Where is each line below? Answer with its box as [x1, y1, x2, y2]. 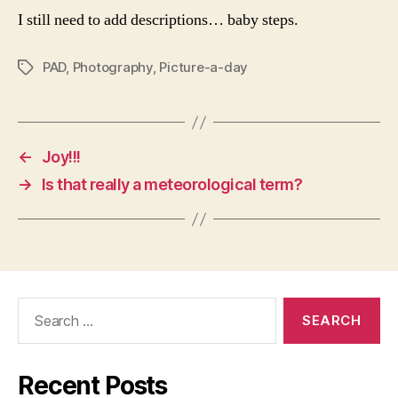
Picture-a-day [159, 59, 249, 76]
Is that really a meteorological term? [41, 175, 303, 194]
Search [10, 297, 60, 315]
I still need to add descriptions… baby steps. [18, 10, 298, 30]
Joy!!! [41, 147, 81, 166]
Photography [72, 59, 153, 76]
